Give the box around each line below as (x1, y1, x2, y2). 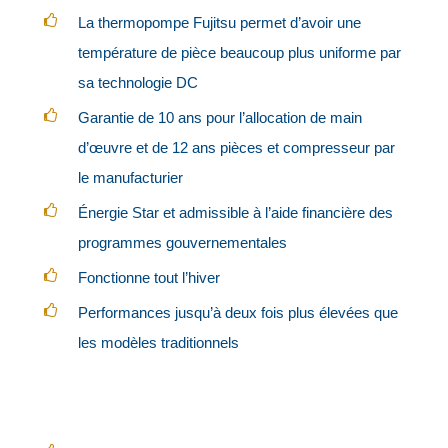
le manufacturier (78, 168, 184, 186)
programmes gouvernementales (78, 233, 288, 251)
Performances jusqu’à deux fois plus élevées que (78, 303, 399, 321)
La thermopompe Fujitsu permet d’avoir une (78, 13, 362, 31)
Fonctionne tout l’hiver (78, 268, 221, 286)
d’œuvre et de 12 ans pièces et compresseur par (78, 138, 396, 156)
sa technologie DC (78, 73, 199, 91)
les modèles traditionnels (78, 333, 240, 351)
